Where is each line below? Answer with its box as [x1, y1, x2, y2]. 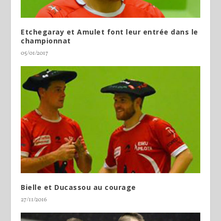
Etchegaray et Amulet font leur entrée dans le [21, 27, 198, 37]
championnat [21, 36, 71, 45]
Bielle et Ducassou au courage [21, 183, 136, 192]
